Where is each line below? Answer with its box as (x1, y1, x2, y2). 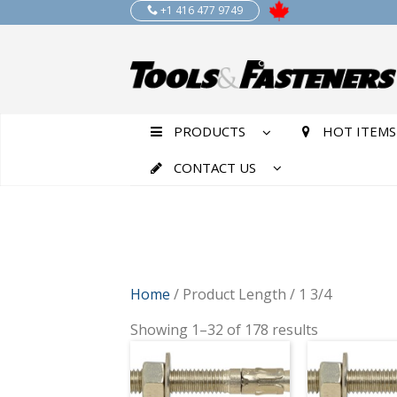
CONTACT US (173, 158, 256, 176)
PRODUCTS (173, 122, 245, 141)
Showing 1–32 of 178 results (130, 319, 318, 339)
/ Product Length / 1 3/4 (170, 284, 331, 304)
